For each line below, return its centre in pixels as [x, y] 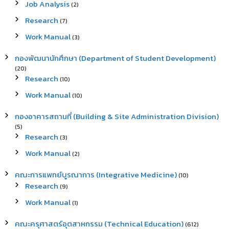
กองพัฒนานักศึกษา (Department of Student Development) [115, 58]
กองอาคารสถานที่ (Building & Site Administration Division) [117, 116]
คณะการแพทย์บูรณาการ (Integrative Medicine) [96, 175]
